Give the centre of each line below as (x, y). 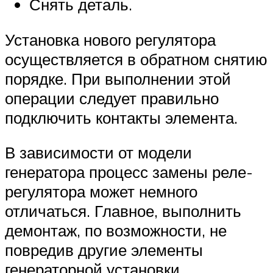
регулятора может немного (101, 192)
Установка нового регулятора (110, 39)
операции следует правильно (112, 98)
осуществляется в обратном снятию (136, 59)
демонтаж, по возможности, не (116, 231)
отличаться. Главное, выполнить (123, 211)
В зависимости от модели (98, 153)
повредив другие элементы (104, 250)
